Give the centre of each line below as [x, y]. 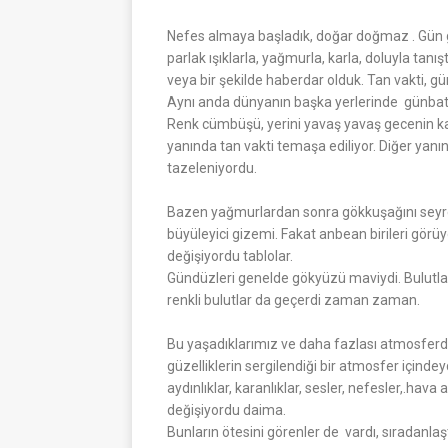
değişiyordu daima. [226, 409]
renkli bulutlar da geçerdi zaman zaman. [293, 299]
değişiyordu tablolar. [230, 255]
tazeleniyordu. [212, 167]
